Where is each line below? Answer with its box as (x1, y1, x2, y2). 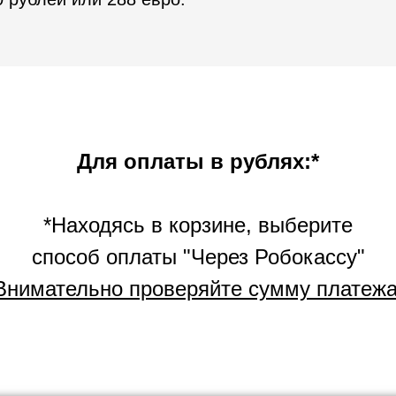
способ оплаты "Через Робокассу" (31, 245, 365, 269)
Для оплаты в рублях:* (77, 149, 319, 173)
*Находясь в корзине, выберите (43, 213, 353, 237)
